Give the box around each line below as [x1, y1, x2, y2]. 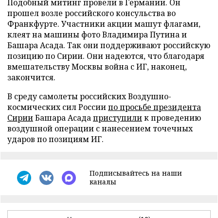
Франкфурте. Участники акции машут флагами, [7, 18, 200, 29]
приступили [93, 112, 142, 123]
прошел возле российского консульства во [7, 8, 176, 18]
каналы [90, 177, 116, 186]
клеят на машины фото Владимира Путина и [7, 29, 187, 40]
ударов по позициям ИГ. [7, 134, 104, 145]
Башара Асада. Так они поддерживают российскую [7, 40, 210, 51]
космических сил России [7, 102, 108, 112]
